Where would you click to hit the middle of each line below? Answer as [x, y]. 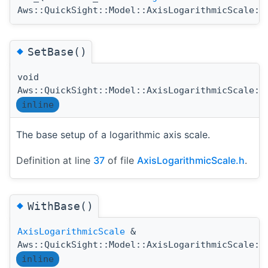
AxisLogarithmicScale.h [191, 160]
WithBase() [60, 206]
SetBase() [57, 51]
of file [121, 160]
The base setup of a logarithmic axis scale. [113, 134]
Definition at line [55, 160]
